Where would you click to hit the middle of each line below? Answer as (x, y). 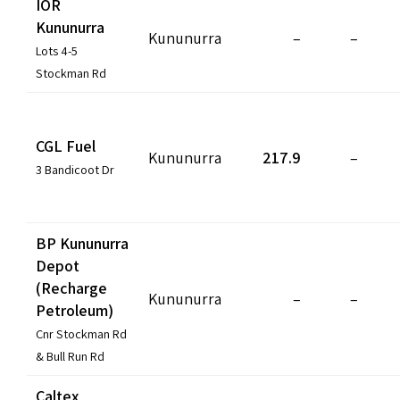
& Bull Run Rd (70, 355)
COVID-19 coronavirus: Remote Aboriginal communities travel (200, 18)
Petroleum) (75, 310)
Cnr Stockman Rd (81, 333)
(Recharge (71, 287)
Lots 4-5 (57, 50)
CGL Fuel (66, 146)
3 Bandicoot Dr (75, 169)
